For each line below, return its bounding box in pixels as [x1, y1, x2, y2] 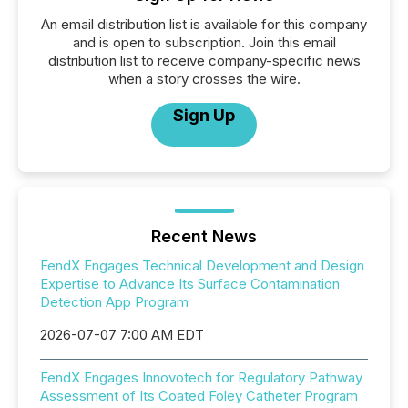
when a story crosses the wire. [107, 70, 301, 87]
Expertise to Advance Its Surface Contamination [40, 275, 340, 292]
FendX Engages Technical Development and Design [40, 257, 364, 274]
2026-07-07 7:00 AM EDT [40, 326, 204, 343]
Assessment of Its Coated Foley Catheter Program [40, 387, 358, 404]
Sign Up [173, 106, 235, 125]
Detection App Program [40, 293, 189, 311]
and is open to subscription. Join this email [72, 34, 336, 51]
